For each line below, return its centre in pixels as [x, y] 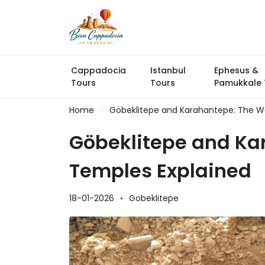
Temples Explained [160, 171]
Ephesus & [237, 70]
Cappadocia [98, 70]
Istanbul [168, 70]
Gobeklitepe [154, 198]
